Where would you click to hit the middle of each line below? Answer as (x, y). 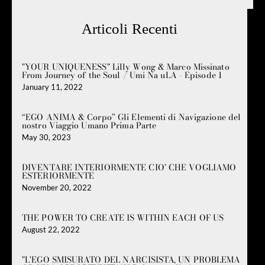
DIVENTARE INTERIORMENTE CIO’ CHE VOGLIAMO (129, 167)
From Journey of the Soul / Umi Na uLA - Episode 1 (122, 75)
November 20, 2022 (57, 188)
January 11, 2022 (52, 87)
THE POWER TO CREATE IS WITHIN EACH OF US (123, 218)
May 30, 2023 (46, 137)
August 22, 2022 (51, 230)
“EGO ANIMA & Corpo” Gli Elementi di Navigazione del (132, 117)
